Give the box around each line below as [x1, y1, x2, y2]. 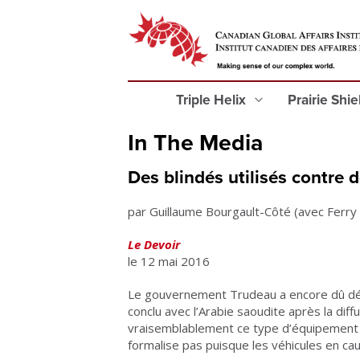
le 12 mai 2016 [128, 253, 210, 269]
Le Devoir [128, 236, 180, 252]
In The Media [128, 129, 263, 157]
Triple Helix [176, 92, 249, 108]
